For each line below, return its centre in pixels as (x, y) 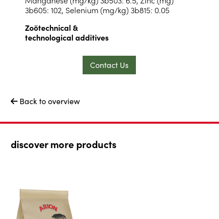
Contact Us (109, 65)
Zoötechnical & (51, 27)
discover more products (64, 144)
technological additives (66, 37)
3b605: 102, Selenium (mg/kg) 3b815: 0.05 (97, 10)
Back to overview (50, 101)
